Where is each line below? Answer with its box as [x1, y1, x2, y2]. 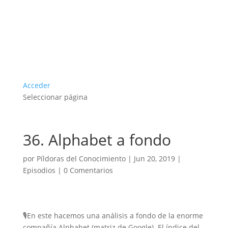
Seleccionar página [22, 92, 88, 102]
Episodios [22, 165, 55, 176]
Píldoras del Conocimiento [36, 154, 126, 164]
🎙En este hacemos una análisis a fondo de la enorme [22, 211, 203, 221]
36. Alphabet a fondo [22, 129, 171, 151]
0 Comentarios [63, 165, 113, 176]
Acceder [22, 80, 50, 91]
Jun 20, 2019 [133, 154, 175, 164]
